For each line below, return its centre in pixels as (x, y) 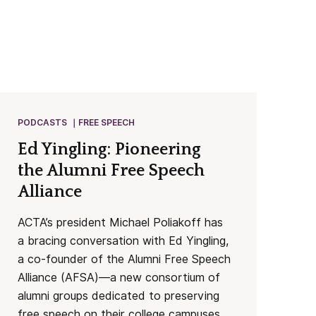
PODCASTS (43, 122)
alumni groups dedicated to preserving (119, 296)
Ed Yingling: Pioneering (109, 149)
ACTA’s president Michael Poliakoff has (121, 222)
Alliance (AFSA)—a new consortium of (119, 277)
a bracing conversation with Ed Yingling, (123, 241)
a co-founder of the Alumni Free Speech (124, 259)
